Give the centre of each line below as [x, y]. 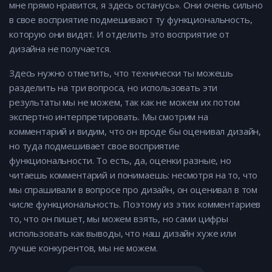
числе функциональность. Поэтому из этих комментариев [135, 204]
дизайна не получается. [60, 49]
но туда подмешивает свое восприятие [94, 146]
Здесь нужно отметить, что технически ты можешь [121, 73]
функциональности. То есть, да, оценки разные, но [120, 161]
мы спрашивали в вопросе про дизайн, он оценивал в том [134, 190]
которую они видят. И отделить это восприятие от [119, 34]
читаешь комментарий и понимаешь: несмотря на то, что [134, 175]
